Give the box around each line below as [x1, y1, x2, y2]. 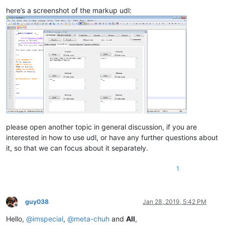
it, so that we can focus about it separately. [6, 143, 148, 152]
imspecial [33, 214, 63, 223]
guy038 [25, 197, 49, 205]
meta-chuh [74, 214, 109, 223]
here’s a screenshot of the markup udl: [6, 6, 132, 15]
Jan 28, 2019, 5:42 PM [143, 197, 206, 205]
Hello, [6, 214, 26, 223]
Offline [16, 205, 34, 213]
